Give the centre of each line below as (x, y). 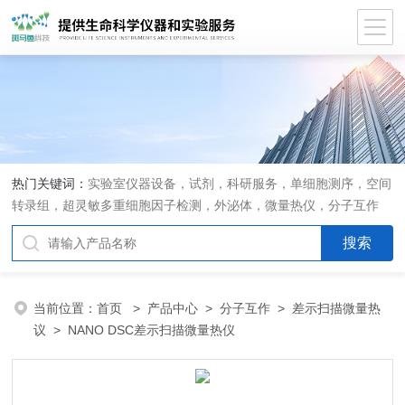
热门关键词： (50, 184)
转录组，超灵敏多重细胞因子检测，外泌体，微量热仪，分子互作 (196, 205)
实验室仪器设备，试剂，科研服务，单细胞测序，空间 (240, 184)
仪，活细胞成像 (57, 227)
